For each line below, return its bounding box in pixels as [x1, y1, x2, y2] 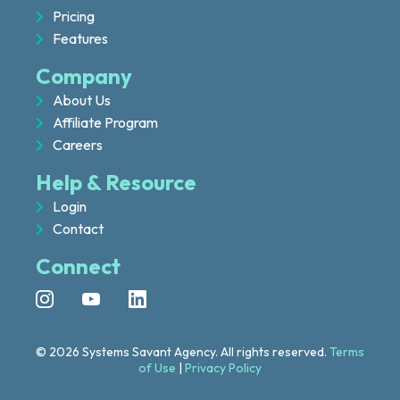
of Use [138, 360, 176, 376]
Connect [36, 253, 121, 279]
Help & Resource [36, 169, 196, 196]
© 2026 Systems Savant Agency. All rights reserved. [36, 344, 329, 360]
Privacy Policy [185, 360, 262, 376]
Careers [53, 136, 103, 154]
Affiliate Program [53, 113, 158, 131]
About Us [53, 91, 111, 109]
